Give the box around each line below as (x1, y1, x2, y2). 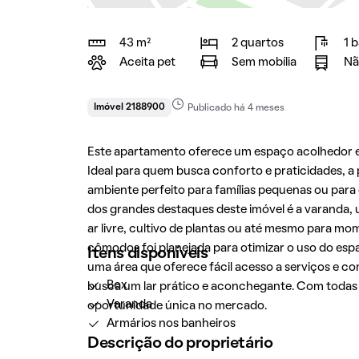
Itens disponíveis (87, 247, 208, 261)
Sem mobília (231, 57, 296, 68)
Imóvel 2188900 (93, 103, 165, 111)
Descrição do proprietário (87, 337, 273, 351)
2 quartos (231, 38, 284, 49)
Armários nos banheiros (106, 318, 236, 329)
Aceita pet (119, 57, 175, 68)
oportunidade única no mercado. (87, 301, 267, 312)
